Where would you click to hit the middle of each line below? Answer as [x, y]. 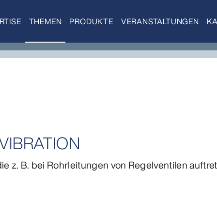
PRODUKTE [91, 21]
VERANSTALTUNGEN [160, 21]
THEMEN [45, 21]
